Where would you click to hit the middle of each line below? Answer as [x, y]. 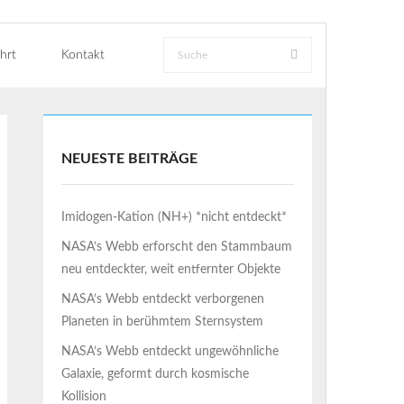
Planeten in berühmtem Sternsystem [163, 322]
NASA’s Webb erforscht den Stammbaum [177, 247]
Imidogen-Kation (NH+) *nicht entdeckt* [174, 217]
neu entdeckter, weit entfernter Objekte [171, 270]
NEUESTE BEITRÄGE [130, 159]
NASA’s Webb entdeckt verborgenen [163, 299]
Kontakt [83, 55]
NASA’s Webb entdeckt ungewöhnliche [170, 352]
